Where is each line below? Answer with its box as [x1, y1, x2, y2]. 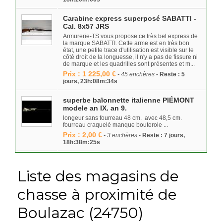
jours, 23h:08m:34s [63, 78, 117, 85]
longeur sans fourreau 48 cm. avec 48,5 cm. [63, 114, 182, 121]
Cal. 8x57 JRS [63, 22, 109, 30]
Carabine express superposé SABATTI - [63, 14, 196, 22]
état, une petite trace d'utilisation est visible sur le [63, 47, 194, 54]
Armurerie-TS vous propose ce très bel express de [63, 33, 198, 40]
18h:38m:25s [63, 139, 100, 146]
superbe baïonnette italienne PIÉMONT [63, 96, 194, 104]
